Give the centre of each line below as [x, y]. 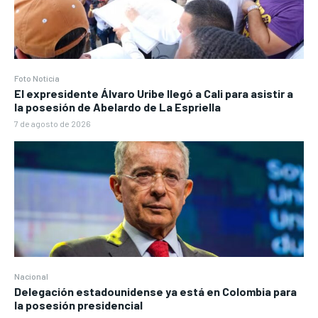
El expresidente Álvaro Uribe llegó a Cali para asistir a [154, 93]
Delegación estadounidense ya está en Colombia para [155, 291]
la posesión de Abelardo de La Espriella [117, 106]
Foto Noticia [37, 78]
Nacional [31, 276]
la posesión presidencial [78, 305]
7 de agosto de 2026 [53, 123]
